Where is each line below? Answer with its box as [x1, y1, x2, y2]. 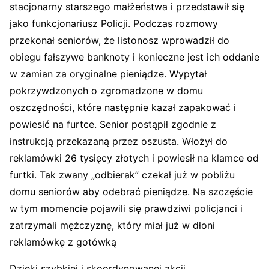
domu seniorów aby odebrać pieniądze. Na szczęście [10, 185, 253, 198]
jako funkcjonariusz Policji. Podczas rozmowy [10, 17, 218, 29]
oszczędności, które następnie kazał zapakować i [10, 101, 236, 113]
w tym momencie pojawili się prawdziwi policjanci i [10, 202, 243, 214]
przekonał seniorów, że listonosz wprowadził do [10, 34, 229, 46]
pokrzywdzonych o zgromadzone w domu [10, 84, 203, 97]
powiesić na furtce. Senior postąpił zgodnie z [10, 118, 216, 130]
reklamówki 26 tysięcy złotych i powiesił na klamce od [10, 151, 259, 164]
